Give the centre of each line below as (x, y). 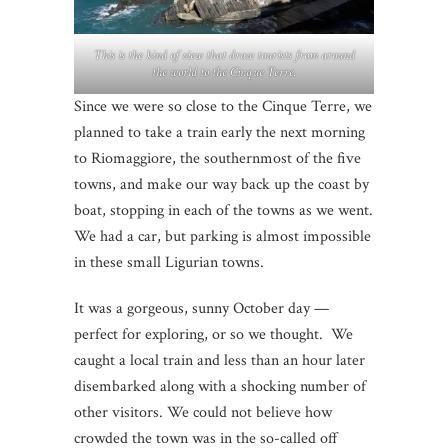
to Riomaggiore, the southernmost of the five (217, 159)
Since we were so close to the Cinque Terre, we (223, 107)
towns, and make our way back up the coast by (221, 185)
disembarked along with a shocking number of (220, 387)
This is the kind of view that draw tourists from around (224, 56)
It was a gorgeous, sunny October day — (201, 309)
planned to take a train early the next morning (219, 133)
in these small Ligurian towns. (169, 263)
